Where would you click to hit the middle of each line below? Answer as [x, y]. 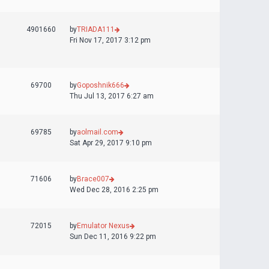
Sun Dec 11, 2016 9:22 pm [113, 237]
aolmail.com [98, 132]
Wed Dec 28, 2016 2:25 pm [114, 190]
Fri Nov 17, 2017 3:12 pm [110, 40]
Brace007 [93, 179]
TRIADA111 [96, 29]
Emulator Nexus [103, 226]
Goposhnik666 [101, 85]
